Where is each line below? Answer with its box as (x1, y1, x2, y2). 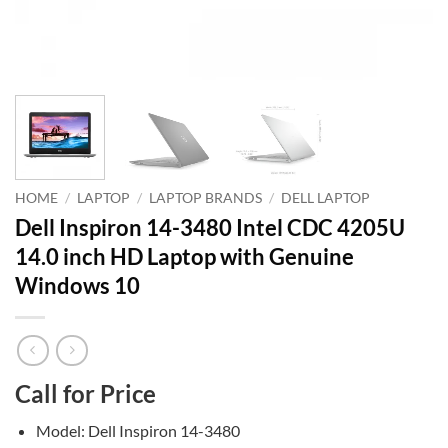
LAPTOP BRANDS (149, 189, 263, 206)
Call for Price (15, 379, 156, 409)
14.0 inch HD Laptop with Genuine (15, 242, 354, 270)
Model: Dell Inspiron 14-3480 (35, 421, 240, 441)
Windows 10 (15, 271, 140, 299)
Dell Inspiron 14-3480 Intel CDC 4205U (15, 213, 405, 241)
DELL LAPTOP (281, 189, 371, 206)
